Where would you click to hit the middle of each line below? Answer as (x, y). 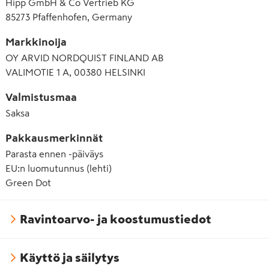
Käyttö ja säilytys (70, 258)
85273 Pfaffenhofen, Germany (69, 17)
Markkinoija (36, 42)
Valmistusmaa (41, 97)
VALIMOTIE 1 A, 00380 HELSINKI (75, 72)
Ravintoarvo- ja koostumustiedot (116, 219)
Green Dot (28, 183)
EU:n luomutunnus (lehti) (59, 168)
